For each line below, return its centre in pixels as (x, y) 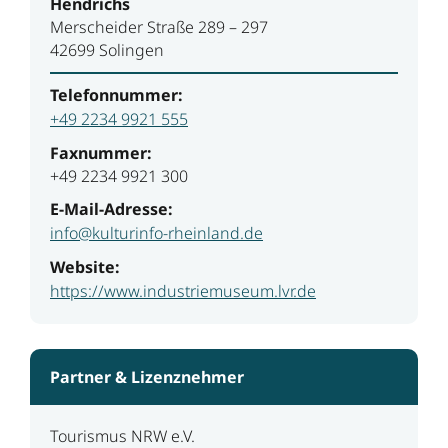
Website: (85, 266)
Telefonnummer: (116, 94)
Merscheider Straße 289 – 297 (159, 26)
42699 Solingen (107, 49)
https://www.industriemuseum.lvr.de (183, 290)
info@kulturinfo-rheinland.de (156, 232)
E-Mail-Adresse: (111, 208)
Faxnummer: (101, 152)
